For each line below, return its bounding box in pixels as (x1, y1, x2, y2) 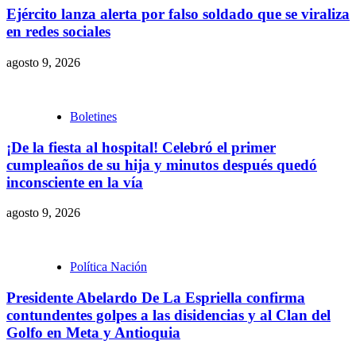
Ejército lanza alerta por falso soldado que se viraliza (6, 6, 350, 23)
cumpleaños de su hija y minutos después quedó (6, 156, 317, 173)
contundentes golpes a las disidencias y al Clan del (6, 307, 331, 324)
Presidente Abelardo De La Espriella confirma (6, 289, 305, 307)
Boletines (70, 109, 117, 123)
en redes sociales (6, 23, 110, 41)
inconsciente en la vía (6, 173, 143, 191)
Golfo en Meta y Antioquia (6, 324, 180, 342)
